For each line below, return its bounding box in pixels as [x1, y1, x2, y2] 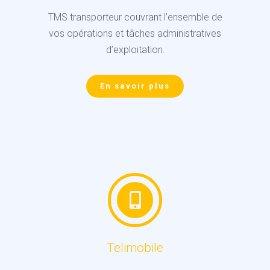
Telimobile [107, 240, 163, 256]
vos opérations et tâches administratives [49, 28, 221, 40]
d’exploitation [105, 44, 163, 56]
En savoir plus [100, 81, 170, 91]
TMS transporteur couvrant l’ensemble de [48, 11, 222, 24]
